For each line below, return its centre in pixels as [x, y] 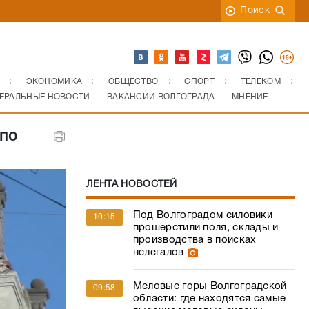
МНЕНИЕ [250, 97]
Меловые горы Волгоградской [210, 286]
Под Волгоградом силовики [203, 215]
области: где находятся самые [209, 299]
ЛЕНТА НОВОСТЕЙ [131, 185]
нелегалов [158, 252]
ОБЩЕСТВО [133, 82]
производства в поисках [195, 240]
